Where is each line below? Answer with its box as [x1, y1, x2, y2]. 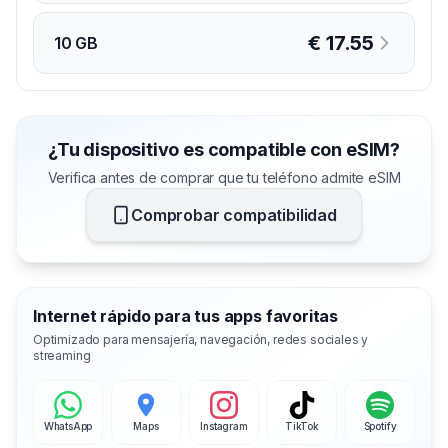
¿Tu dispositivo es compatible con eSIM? [47, 138, 401, 160]
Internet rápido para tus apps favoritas [33, 305, 339, 326]
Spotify [363, 419, 397, 432]
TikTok [285, 419, 319, 432]
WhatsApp [43, 419, 93, 432]
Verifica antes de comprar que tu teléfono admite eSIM [47, 168, 401, 186]
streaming [33, 347, 91, 363]
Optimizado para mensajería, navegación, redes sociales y [33, 331, 369, 347]
